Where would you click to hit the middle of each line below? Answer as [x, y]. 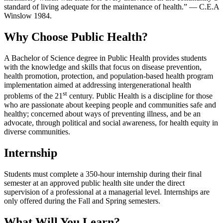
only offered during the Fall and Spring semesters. [83, 201]
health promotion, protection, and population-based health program [109, 76]
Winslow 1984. [28, 15]
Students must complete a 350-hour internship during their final [103, 174]
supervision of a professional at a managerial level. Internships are [107, 192]
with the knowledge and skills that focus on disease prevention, [103, 67]
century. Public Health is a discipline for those [140, 96]
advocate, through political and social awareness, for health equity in [111, 123]
